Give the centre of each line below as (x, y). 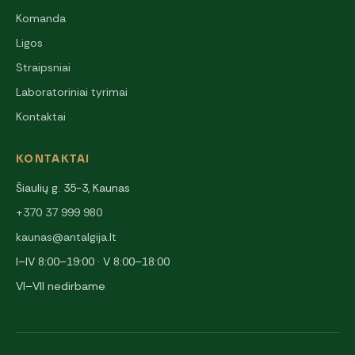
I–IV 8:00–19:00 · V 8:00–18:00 (93, 262)
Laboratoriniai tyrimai (72, 92)
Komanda (41, 19)
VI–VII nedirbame (61, 286)
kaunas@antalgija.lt (66, 237)
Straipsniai (43, 68)
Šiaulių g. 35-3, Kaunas (73, 188)
